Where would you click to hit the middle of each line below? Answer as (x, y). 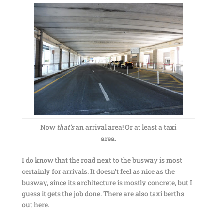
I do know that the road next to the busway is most (102, 160)
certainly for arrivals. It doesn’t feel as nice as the (98, 171)
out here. (35, 205)
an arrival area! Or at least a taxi (125, 127)
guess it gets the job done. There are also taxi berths (103, 194)
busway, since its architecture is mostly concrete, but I (107, 182)
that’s (66, 127)
